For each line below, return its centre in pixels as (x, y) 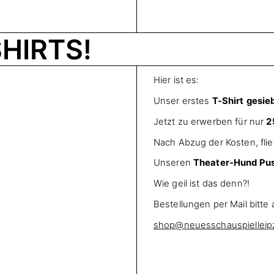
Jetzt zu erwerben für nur (210, 121)
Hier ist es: (176, 80)
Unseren (173, 163)
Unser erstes (183, 101)
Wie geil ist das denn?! (201, 184)
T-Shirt (228, 101)
